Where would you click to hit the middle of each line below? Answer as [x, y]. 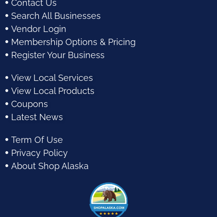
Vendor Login [39, 29]
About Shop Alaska [50, 166]
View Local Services [52, 77]
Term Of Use [37, 139]
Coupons [29, 104]
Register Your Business [58, 55]
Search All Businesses [56, 15]
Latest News [37, 117]
